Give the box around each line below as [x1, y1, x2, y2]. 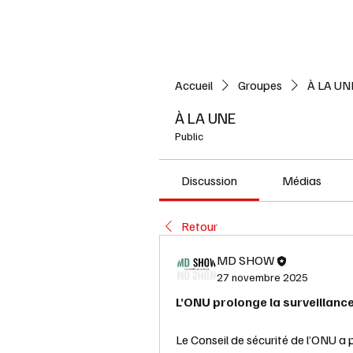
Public [175, 129, 203, 143]
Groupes [238, 77, 282, 93]
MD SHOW [217, 252, 274, 268]
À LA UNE [175, 107, 236, 128]
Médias [281, 173, 321, 188]
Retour [181, 218, 217, 234]
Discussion [181, 173, 238, 188]
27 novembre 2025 [217, 270, 308, 284]
